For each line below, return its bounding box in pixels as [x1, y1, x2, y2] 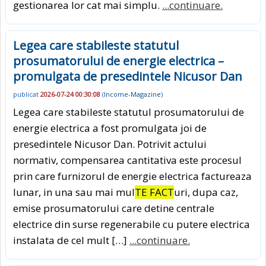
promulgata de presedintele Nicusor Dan [13, 68, 242, 84]
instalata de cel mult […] [13, 233, 129, 248]
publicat [13, 89, 40, 99]
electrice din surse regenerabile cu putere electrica [13, 217, 250, 232]
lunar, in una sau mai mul [13, 185, 135, 199]
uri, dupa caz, [174, 185, 238, 199]
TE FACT [135, 185, 174, 199]
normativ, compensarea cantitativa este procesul [13, 153, 242, 167]
